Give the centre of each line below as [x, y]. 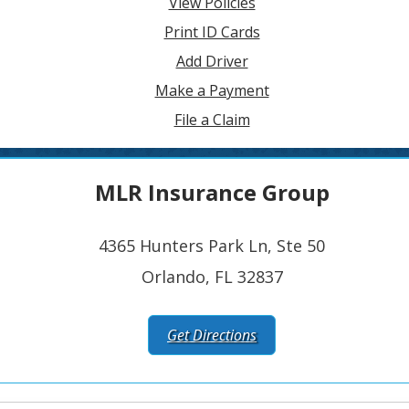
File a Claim [212, 120]
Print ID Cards [212, 32]
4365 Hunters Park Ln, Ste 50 [212, 246]
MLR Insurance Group [212, 192]
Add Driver [212, 61]
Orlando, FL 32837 [212, 277]
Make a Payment [212, 90]
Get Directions [212, 335]
